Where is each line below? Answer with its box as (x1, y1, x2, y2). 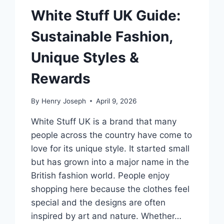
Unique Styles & (31, 48, 139, 66)
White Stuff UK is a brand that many (31, 116, 177, 126)
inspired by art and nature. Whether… (31, 210, 182, 221)
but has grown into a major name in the (31, 156, 189, 167)
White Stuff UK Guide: (31, 6, 181, 24)
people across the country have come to (31, 129, 192, 140)
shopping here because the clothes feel (31, 183, 190, 194)
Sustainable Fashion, (31, 27, 173, 45)
